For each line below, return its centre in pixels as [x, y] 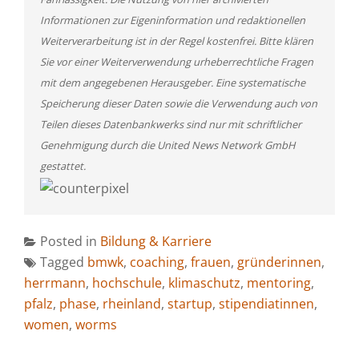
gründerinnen [279, 262]
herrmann [55, 282]
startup [190, 303]
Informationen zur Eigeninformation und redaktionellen [173, 20]
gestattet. [63, 166]
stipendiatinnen [266, 303]
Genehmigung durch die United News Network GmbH [167, 145]
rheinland [132, 303]
